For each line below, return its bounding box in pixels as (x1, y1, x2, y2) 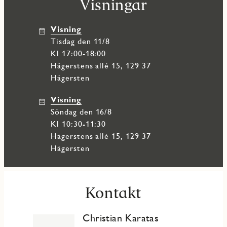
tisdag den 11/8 (56, 36, 110, 47)
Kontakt (85, 183, 142, 203)
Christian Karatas (83, 212, 159, 224)
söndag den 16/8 (54, 107, 112, 117)
